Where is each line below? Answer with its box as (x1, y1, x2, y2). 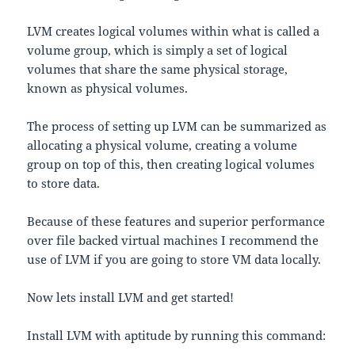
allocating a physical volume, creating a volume (27, 137, 298, 154)
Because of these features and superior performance (27, 213, 326, 230)
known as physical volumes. (27, 80, 189, 97)
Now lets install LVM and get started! (27, 289, 235, 306)
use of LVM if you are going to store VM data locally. (27, 251, 322, 268)
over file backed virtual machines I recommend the (27, 232, 319, 249)
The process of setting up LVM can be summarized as (27, 118, 327, 135)
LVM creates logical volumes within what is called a (27, 23, 320, 40)
